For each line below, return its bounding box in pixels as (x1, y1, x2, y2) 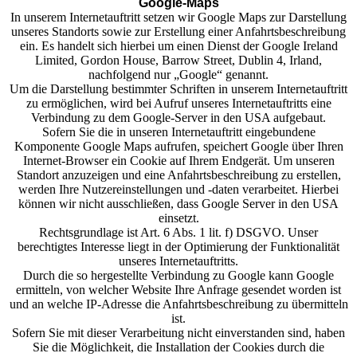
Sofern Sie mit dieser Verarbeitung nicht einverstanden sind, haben (12, 326, 345, 339)
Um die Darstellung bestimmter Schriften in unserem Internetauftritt (10, 82, 347, 96)
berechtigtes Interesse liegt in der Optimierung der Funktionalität (18, 240, 339, 253)
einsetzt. (158, 211, 199, 225)
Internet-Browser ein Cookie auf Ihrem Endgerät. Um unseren (22, 154, 335, 167)
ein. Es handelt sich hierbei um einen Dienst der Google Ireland (19, 39, 338, 53)
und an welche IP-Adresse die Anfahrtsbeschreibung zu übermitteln (9, 297, 348, 311)
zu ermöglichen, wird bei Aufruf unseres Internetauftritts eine (25, 96, 331, 110)
